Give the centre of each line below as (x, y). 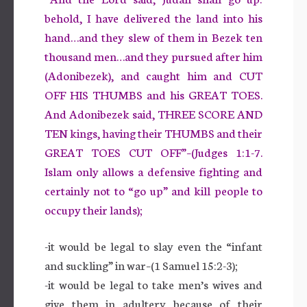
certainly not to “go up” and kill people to (153, 190)
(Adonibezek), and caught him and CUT (153, 75)
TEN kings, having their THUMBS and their (153, 132)
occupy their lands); (94, 209)
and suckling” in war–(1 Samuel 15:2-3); (141, 265)
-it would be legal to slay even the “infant (153, 245)
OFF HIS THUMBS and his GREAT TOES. (153, 94)
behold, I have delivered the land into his (153, 17)
